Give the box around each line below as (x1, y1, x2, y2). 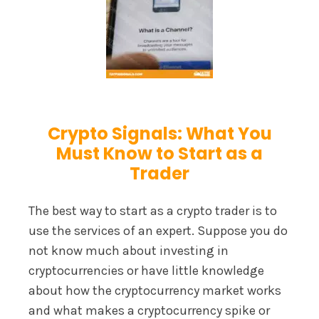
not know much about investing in (28, 242, 229, 258)
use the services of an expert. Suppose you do (28, 222, 288, 239)
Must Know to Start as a (56, 141, 263, 165)
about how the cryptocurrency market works (28, 282, 281, 298)
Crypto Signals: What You (47, 121, 272, 145)
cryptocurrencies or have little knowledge (28, 262, 264, 278)
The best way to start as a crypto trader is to (28, 202, 277, 219)
